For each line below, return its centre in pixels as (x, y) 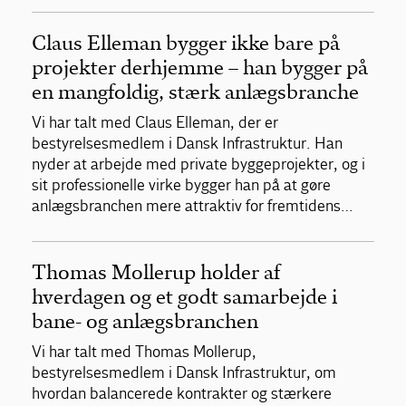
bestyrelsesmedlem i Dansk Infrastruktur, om (184, 372)
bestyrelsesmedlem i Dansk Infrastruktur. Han (187, 143)
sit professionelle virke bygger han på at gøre (181, 185)
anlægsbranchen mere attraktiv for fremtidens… (193, 206)
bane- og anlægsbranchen (145, 321)
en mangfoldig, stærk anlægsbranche (195, 92)
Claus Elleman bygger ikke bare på (186, 43)
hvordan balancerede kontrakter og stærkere (182, 393)
